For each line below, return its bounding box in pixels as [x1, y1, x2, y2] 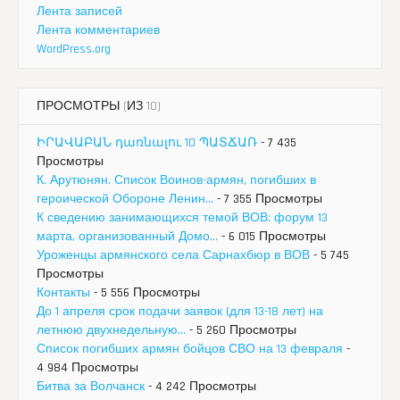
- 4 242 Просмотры [145, 378, 256, 395]
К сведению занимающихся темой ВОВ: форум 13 [37, 209, 328, 226]
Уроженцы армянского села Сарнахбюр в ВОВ [37, 246, 310, 263]
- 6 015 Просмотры [218, 228, 326, 245]
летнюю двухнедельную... [37, 321, 186, 338]
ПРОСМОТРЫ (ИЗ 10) [37, 97, 161, 114]
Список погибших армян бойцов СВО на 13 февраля [37, 340, 343, 357]
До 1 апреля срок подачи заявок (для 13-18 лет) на [37, 303, 323, 320]
